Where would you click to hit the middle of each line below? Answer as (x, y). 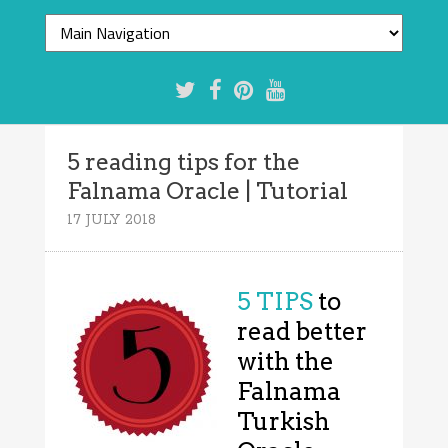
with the (286, 362)
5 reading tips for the (184, 161)
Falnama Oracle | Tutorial (208, 190)
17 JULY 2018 (112, 219)
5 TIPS (275, 302)
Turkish (284, 422)
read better (302, 332)
